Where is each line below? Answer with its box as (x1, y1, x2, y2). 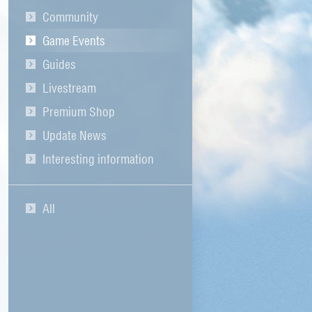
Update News (42, 126, 107, 143)
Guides (42, 55, 76, 72)
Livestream (42, 79, 96, 96)
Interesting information (42, 150, 154, 167)
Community (42, 8, 98, 25)
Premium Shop (42, 102, 115, 120)
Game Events (42, 31, 105, 49)
